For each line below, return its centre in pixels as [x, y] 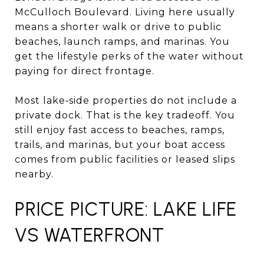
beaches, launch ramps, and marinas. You [122, 41]
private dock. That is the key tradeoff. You [125, 115]
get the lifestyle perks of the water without [129, 56]
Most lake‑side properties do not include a [126, 100]
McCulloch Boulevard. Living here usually [125, 12]
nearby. [34, 174]
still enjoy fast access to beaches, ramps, [120, 130]
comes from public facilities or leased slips [125, 159]
